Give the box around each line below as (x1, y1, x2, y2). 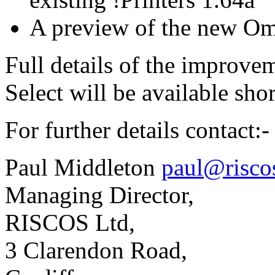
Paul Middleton (5, 153, 161, 180)
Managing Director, (5, 181, 200, 208)
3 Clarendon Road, (5, 236, 193, 263)
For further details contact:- (5, 116, 269, 143)
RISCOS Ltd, (5, 209, 141, 236)
